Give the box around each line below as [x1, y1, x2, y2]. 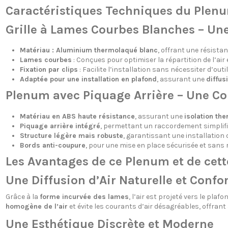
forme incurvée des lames [39, 192, 129, 202]
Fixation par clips [19, 65, 78, 74]
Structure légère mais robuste [19, 131, 123, 140]
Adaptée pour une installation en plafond [19, 75, 157, 83]
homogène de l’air [5, 202, 68, 211]
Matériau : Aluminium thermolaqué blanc [19, 46, 158, 54]
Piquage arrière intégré [19, 121, 100, 130]
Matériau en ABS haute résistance [19, 111, 135, 121]
